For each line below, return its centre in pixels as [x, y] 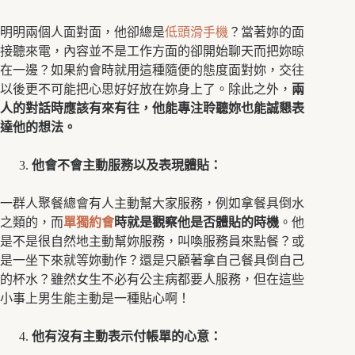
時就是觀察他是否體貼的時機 [197, 222]
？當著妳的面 [266, 32]
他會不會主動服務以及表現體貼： [127, 165]
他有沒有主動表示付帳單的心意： [127, 336]
